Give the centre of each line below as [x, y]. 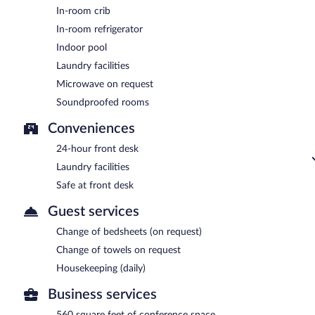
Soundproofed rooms [103, 102]
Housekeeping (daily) [101, 268]
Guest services [94, 211]
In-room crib [83, 11]
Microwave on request [105, 84]
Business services [102, 294]
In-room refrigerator [99, 29]
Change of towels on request [118, 250]
